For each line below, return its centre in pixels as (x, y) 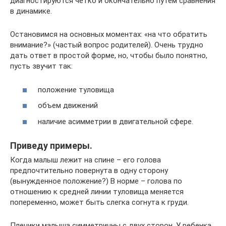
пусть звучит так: (41, 66)
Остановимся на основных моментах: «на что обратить (109, 35)
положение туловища (76, 90)
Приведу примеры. (51, 145)
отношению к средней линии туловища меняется (97, 191)
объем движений (68, 106)
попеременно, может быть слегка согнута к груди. (99, 202)
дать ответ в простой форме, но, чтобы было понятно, (109, 56)
